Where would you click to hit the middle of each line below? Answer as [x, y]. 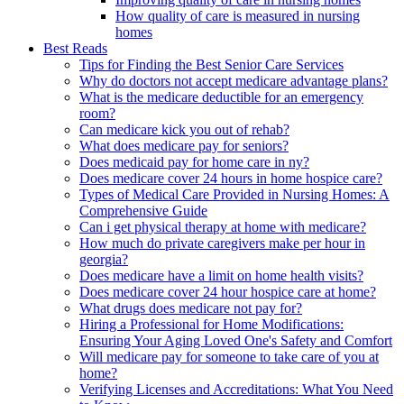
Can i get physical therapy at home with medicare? [223, 227]
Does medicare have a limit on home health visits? [221, 276]
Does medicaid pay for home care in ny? [194, 162]
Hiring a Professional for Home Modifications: [211, 325]
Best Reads [75, 49]
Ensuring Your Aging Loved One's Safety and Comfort [236, 341]
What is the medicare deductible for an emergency [221, 97]
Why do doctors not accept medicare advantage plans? [234, 81]
